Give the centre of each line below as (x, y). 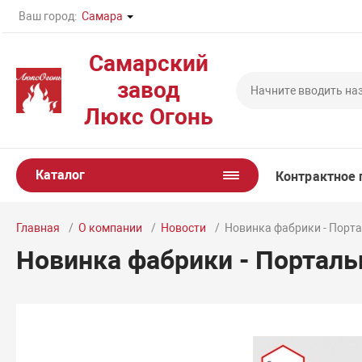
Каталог (61, 175)
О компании (111, 228)
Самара (103, 16)
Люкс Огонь (148, 117)
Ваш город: (48, 16)
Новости (184, 228)
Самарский (148, 63)
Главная (38, 228)
